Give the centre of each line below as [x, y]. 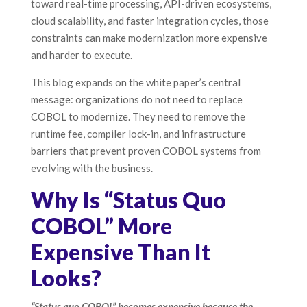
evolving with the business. [91, 168]
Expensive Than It [120, 252]
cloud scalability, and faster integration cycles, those [149, 21]
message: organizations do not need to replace [136, 100]
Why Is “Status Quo [128, 200]
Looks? [66, 278]
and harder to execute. [81, 55]
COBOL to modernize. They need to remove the [138, 117]
